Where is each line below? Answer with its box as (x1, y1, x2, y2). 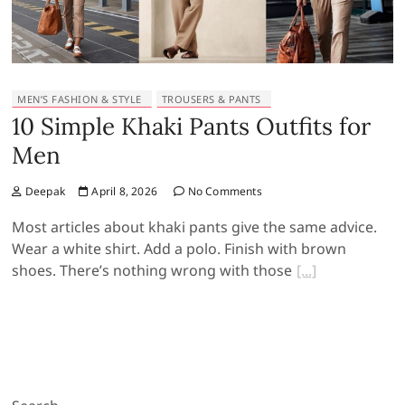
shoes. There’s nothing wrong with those (12, 260, 293, 281)
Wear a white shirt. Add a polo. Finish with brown (12, 239, 347, 259)
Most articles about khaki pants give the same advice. (12, 217, 378, 238)
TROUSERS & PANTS (161, 92, 261, 107)
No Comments (184, 184, 262, 200)
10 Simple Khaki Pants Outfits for (12, 111, 372, 142)
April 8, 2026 (89, 184, 158, 200)
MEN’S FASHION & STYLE (17, 92, 142, 107)
